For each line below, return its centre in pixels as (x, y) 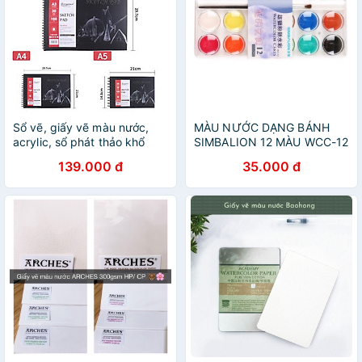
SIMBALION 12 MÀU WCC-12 (271, 142)
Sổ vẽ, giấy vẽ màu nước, (81, 127)
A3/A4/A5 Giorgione (66, 156)
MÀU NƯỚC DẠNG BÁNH (262, 127)
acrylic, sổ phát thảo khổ (79, 142)
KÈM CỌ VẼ (225, 156)
